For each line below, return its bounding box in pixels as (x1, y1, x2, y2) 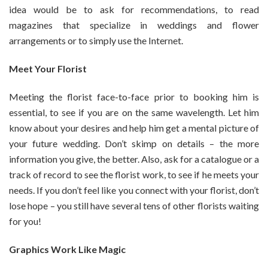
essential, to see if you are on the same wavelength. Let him (9, 106, 259, 118)
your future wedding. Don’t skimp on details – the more (9, 137, 259, 149)
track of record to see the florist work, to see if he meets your (9, 168, 259, 180)
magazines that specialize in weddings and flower (9, 19, 259, 31)
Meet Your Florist (9, 62, 87, 74)
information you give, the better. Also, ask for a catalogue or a (9, 153, 259, 165)
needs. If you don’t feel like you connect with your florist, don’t (9, 184, 259, 196)
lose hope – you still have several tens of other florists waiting (9, 199, 259, 211)
